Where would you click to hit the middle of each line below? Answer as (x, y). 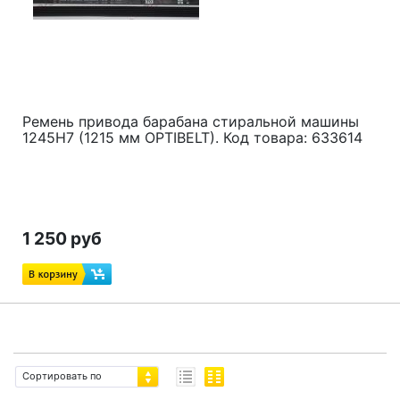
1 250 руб (62, 238)
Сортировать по (62, 376)
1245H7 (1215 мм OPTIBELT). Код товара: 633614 (192, 137)
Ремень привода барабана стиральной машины (191, 121)
